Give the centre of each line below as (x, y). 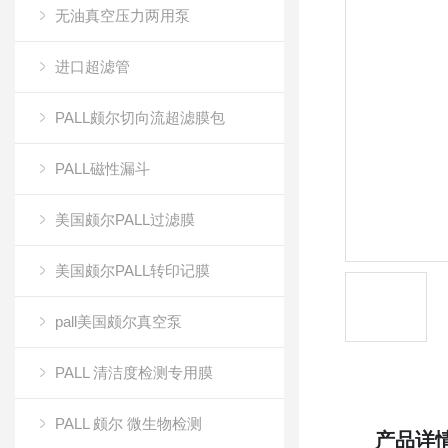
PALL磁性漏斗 (102, 168)
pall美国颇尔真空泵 (118, 321)
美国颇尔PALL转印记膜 (132, 270)
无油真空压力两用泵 (122, 15)
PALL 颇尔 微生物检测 (128, 423)
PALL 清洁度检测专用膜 (134, 372)
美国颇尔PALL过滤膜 (125, 219)
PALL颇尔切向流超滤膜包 (140, 117)
